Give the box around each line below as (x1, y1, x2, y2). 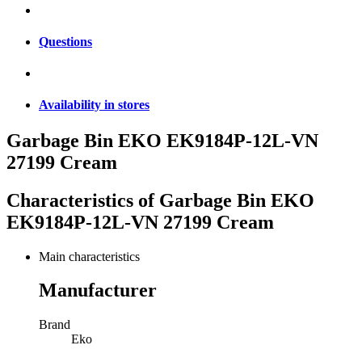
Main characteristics (39, 249, 140, 263)
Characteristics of (6, 189, 159, 211)
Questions (39, 34, 92, 48)
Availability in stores (39, 98, 149, 112)
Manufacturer (39, 280, 157, 301)
